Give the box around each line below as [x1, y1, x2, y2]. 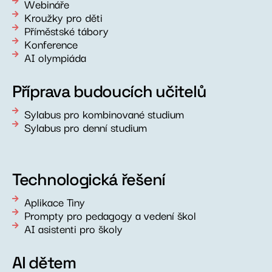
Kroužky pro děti [24, 8, 103, 25]
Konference [24, 35, 78, 52]
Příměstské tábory [24, 21, 109, 39]
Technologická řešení [12, 168, 165, 190]
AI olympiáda [24, 48, 86, 66]
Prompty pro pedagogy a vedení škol [24, 206, 196, 223]
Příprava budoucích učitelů [12, 80, 206, 102]
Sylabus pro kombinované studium [24, 104, 184, 122]
